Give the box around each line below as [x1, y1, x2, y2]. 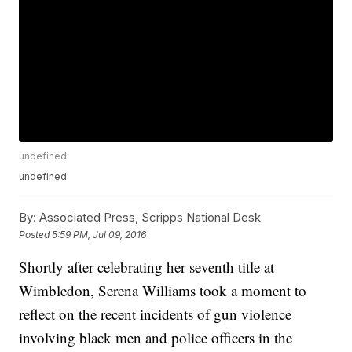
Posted [19, 228, 53, 240]
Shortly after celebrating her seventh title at [19, 257, 275, 277]
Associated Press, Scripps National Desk [36, 210, 262, 225]
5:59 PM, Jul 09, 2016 [52, 228, 147, 240]
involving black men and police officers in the [19, 328, 293, 348]
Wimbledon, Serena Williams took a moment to [19, 280, 307, 301]
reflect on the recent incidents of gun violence [19, 304, 292, 324]
